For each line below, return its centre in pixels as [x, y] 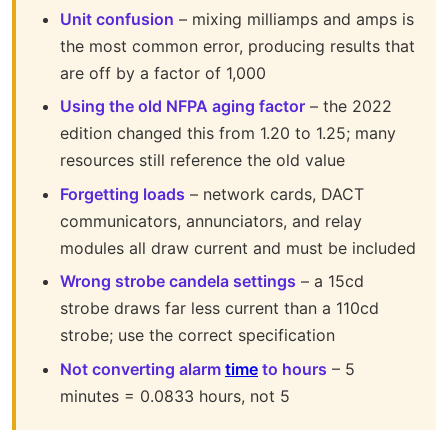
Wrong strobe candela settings [178, 281]
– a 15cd [330, 281]
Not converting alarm [142, 368]
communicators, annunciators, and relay [211, 220]
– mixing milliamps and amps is [294, 19]
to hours [292, 368]
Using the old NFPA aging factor [182, 106]
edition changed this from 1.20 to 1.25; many [228, 133]
